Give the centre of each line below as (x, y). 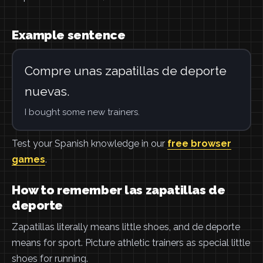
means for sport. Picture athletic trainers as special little (131, 243)
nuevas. (47, 91)
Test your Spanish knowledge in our (90, 144)
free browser (199, 144)
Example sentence (69, 35)
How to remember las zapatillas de (119, 190)
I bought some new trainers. (82, 112)
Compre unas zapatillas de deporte (125, 70)
